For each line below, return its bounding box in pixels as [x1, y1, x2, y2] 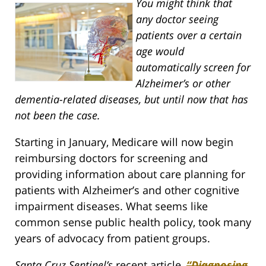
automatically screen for [136, 59, 251, 74]
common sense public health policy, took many [15, 214, 251, 229]
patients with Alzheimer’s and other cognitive [15, 182, 239, 197]
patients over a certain [136, 27, 242, 42]
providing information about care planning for [15, 166, 245, 181]
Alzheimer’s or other [136, 75, 230, 90]
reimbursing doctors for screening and [15, 150, 208, 165]
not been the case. [15, 107, 100, 122]
